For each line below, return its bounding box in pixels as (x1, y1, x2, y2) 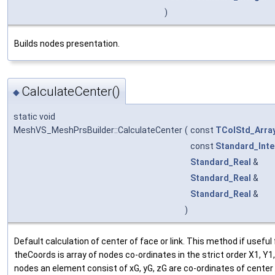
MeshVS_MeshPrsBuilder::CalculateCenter (14, 125, 182, 135)
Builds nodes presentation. (14, 39, 120, 49)
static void (14, 111, 55, 122)
